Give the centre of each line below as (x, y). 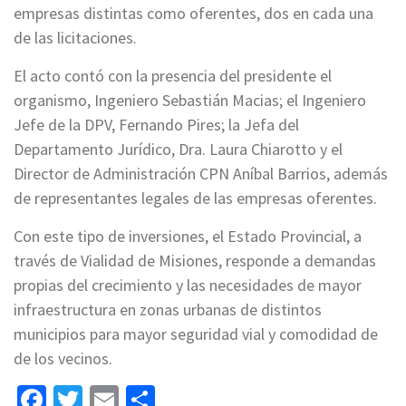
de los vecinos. (63, 359)
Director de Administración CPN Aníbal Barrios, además (201, 174)
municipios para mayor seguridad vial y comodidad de (196, 334)
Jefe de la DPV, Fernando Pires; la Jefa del (156, 125)
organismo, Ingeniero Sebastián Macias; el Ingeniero (190, 101)
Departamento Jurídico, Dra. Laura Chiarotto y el (178, 150)
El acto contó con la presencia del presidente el (173, 76)
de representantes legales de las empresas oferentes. (195, 198)
